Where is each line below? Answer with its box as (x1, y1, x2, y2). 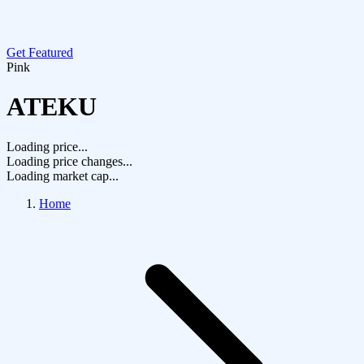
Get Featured (6, 45, 73, 59)
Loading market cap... (6, 168, 119, 183)
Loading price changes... (6, 154, 132, 168)
